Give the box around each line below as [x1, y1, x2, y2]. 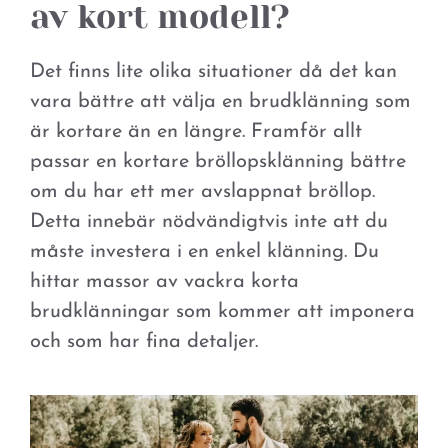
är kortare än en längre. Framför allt [30, 121, 362, 142]
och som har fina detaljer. [30, 331, 258, 352]
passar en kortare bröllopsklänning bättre [30, 151, 406, 172]
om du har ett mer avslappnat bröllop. [30, 181, 375, 202]
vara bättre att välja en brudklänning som [30, 91, 411, 112]
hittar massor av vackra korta [30, 271, 299, 292]
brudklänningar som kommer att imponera [30, 301, 415, 322]
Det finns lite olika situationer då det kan [30, 61, 397, 82]
